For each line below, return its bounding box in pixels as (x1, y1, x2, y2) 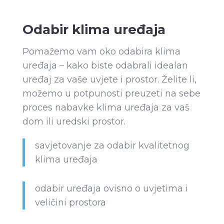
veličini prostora (34, 196, 106, 208)
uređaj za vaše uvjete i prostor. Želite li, (22, 73, 196, 85)
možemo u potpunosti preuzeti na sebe (22, 87, 200, 99)
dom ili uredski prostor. (22, 115, 125, 127)
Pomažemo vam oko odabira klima (22, 45, 180, 57)
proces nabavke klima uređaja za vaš (22, 101, 189, 113)
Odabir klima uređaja (22, 21, 165, 37)
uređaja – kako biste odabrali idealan (22, 59, 188, 71)
